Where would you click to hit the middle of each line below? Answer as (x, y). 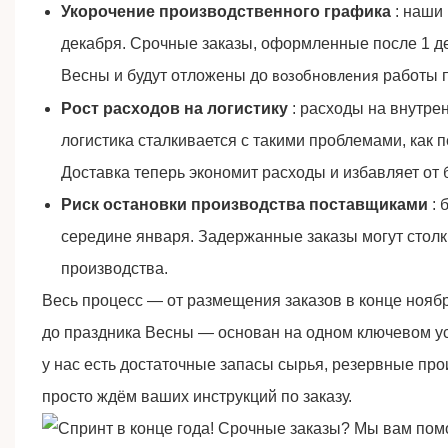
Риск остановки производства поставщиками (245, 205)
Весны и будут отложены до (167, 76)
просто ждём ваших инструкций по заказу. (196, 397)
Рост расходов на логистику (175, 109)
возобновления (326, 77)
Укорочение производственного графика (226, 12)
